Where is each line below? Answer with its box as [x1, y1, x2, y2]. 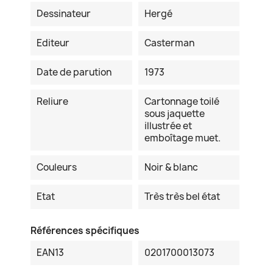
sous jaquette [144, 107, 205, 121]
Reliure [37, 95, 68, 108]
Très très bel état [144, 190, 220, 204]
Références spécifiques [30, 224, 140, 238]
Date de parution [37, 66, 112, 79]
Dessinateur [37, 7, 91, 21]
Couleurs [37, 161, 77, 174]
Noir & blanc [144, 161, 198, 174]
